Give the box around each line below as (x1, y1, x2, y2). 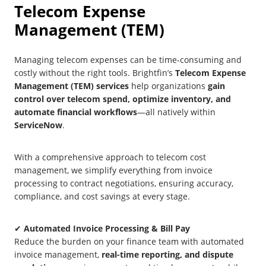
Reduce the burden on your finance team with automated (14, 236, 244, 248)
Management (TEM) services (14, 80, 129, 92)
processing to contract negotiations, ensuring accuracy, (14, 178, 233, 189)
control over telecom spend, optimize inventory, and (14, 93, 231, 105)
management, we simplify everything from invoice (14, 164, 213, 176)
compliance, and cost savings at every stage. (14, 191, 190, 202)
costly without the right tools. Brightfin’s (14, 67, 175, 79)
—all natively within (137, 106, 216, 118)
